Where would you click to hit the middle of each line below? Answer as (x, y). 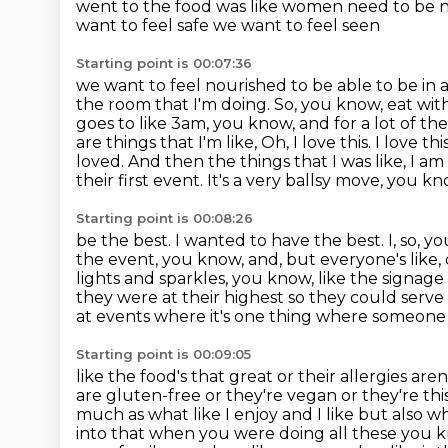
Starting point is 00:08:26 (164, 218)
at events (115, 316)
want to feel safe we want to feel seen (228, 25)
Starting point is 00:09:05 (163, 354)
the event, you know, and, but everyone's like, (260, 259)
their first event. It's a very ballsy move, (231, 180)
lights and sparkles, (154, 278)
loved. (102, 161)
